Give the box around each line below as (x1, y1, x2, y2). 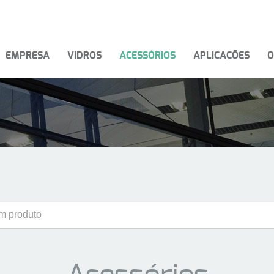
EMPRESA (6, 51, 50, 61)
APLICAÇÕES (193, 51, 250, 61)
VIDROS (67, 51, 102, 61)
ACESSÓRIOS (119, 51, 176, 61)
